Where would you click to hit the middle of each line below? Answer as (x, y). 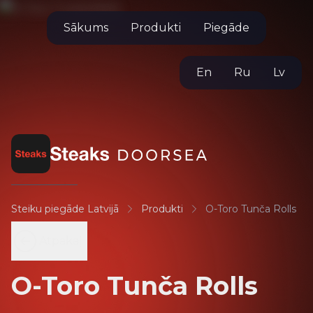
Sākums (86, 28)
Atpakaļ (60, 241)
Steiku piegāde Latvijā (65, 209)
